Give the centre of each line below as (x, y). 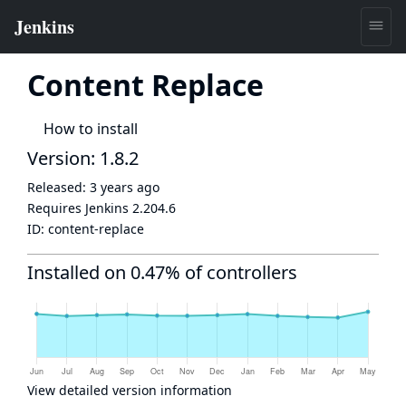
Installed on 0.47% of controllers (162, 272)
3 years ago (125, 187)
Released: (58, 187)
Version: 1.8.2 (83, 158)
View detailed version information (130, 390)
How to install (91, 129)
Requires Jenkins (80, 208)
